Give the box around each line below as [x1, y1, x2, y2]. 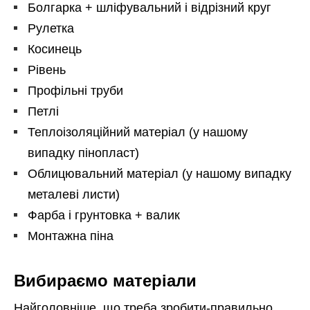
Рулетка [28, 21, 74, 35]
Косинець [28, 42, 82, 56]
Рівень [28, 62, 66, 77]
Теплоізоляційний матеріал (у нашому [28, 125, 248, 139]
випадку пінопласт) [28, 145, 139, 160]
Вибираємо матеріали [14, 271, 197, 290]
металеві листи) [28, 187, 120, 201]
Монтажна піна [28, 228, 113, 243]
